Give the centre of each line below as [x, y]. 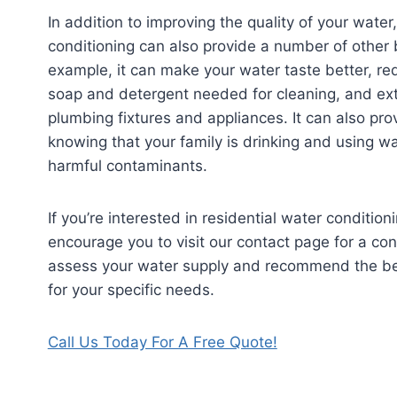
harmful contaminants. [127, 165]
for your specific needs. [131, 289]
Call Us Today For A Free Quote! [162, 342]
